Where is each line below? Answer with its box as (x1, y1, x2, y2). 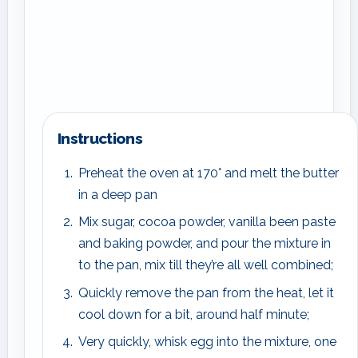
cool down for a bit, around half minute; (78, 306, 309, 322)
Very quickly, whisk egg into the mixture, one (78, 334, 336, 350)
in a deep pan (78, 186, 157, 202)
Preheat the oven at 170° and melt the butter (78, 165, 339, 181)
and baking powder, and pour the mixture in (78, 236, 331, 252)
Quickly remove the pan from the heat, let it (78, 284, 334, 300)
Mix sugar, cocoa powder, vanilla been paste (78, 214, 336, 230)
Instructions (58, 129, 142, 147)
